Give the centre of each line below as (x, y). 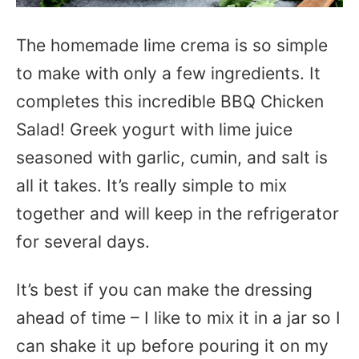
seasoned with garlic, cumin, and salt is (172, 157)
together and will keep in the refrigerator (177, 214)
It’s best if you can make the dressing (164, 290)
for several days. (83, 242)
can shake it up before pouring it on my (172, 346)
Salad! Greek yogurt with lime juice (154, 129)
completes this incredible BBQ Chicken (170, 101)
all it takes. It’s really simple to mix (151, 186)
